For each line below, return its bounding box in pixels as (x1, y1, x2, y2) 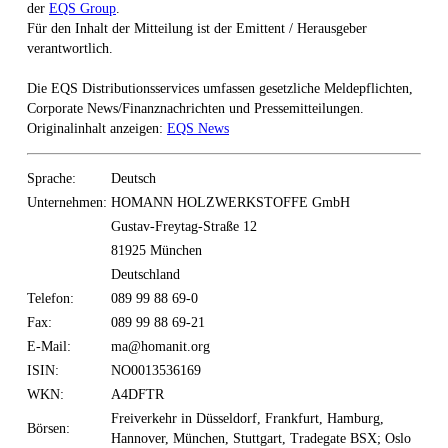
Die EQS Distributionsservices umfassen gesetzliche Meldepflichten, (27, 81, 413, 97)
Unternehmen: (27, 194, 107, 210)
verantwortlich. (27, 41, 113, 57)
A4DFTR (111, 386, 164, 402)
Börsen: (27, 420, 70, 436)
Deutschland (111, 266, 180, 282)
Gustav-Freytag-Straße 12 (111, 218, 257, 234)
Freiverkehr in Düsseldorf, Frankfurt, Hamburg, (111, 410, 384, 426)
